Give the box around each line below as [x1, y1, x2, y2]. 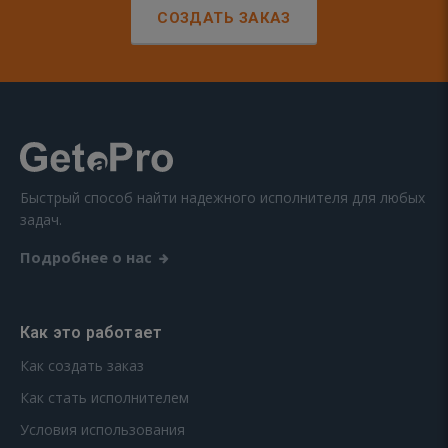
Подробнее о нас [20, 247, 152, 268]
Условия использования [20, 420, 185, 440]
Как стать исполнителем [20, 388, 189, 408]
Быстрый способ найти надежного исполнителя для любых [20, 188, 425, 208]
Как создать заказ [20, 356, 144, 376]
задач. [20, 210, 62, 230]
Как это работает [20, 323, 163, 343]
